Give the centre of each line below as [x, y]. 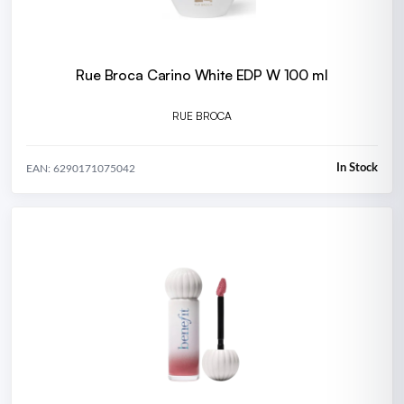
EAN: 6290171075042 [81, 168]
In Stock [357, 169]
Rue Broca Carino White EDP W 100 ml [202, 75]
